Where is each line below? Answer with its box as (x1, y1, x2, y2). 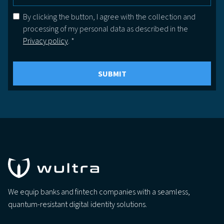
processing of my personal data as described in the (23, 23, 188, 35)
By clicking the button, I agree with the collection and (23, 11, 195, 23)
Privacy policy (23, 35, 68, 47)
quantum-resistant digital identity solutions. (8, 199, 147, 210)
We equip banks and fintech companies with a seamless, (8, 186, 190, 198)
